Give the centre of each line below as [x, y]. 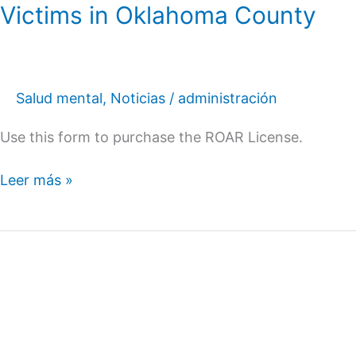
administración [228, 99]
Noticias [138, 99]
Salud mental [59, 99]
